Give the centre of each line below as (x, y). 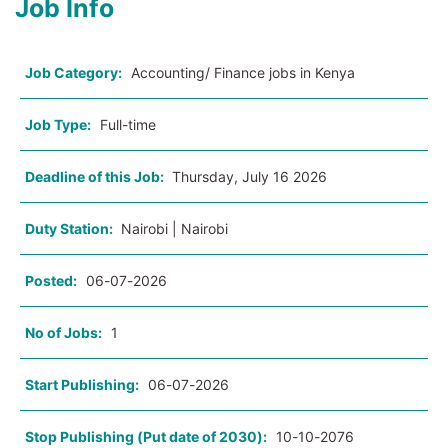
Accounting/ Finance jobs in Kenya (243, 73)
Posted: (51, 281)
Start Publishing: (82, 385)
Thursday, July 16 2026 (249, 177)
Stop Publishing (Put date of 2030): (146, 437)
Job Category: (73, 73)
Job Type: (58, 125)
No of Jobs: (63, 333)
